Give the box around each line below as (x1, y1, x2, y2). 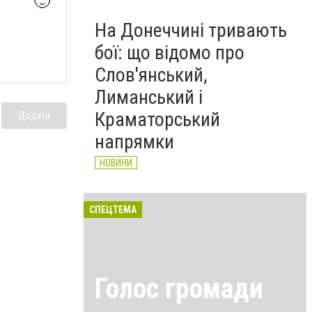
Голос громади (95, 272, 263, 305)
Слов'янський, (95, 63, 208, 86)
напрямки (95, 130, 174, 153)
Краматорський (95, 108, 220, 131)
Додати (18, 109, 50, 121)
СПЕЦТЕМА (89, 204, 136, 215)
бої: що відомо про (95, 41, 244, 64)
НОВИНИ (100, 157, 132, 169)
